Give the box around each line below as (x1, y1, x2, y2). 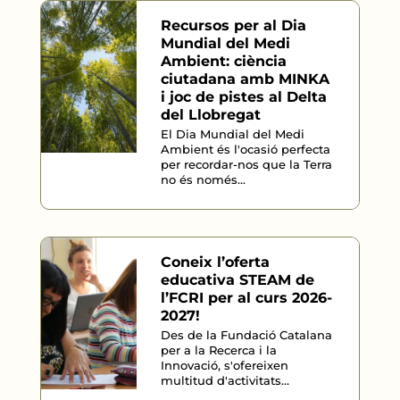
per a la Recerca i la (160, 343, 277, 357)
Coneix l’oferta (160, 254, 270, 271)
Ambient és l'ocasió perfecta (160, 142, 330, 156)
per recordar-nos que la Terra (160, 157, 332, 171)
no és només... (160, 172, 246, 187)
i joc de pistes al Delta (160, 88, 327, 105)
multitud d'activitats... (160, 373, 289, 387)
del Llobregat (160, 106, 261, 123)
